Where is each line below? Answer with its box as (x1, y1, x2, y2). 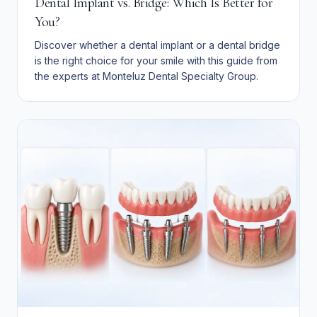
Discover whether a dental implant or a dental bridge (35, 38, 280, 51)
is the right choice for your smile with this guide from (35, 54, 277, 67)
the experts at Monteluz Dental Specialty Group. (35, 69, 258, 82)
